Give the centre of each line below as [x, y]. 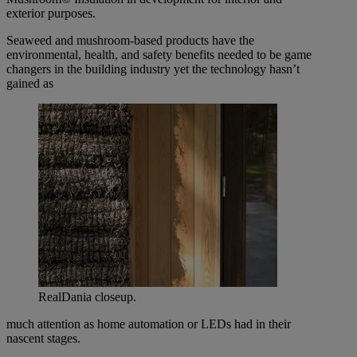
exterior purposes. [51, 14]
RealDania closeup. [87, 297]
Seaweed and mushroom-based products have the [130, 41]
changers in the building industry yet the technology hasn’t [153, 69]
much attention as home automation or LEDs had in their [149, 324]
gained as [30, 84]
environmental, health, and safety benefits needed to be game [159, 55]
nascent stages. [43, 339]
